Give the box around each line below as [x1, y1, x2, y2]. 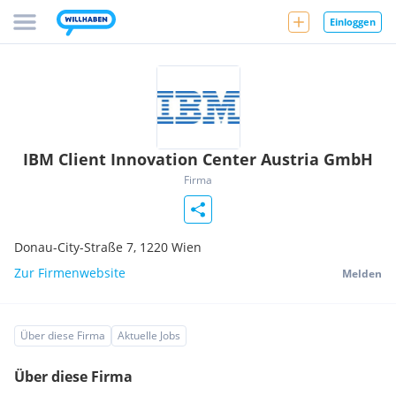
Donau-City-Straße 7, [14, 239, 140, 255]
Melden [342, 266, 382, 281]
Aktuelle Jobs [118, 328, 180, 343]
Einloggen [330, 14, 376, 28]
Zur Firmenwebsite [14, 264, 126, 281]
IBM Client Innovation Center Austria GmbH [23, 148, 373, 170]
